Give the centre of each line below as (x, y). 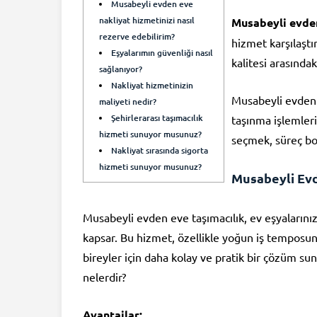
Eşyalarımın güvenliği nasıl (162, 52)
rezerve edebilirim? (137, 36)
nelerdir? (104, 276)
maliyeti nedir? (128, 101)
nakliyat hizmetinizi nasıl (147, 20)
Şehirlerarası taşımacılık (157, 117)
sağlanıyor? (121, 69)
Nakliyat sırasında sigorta (160, 150)
